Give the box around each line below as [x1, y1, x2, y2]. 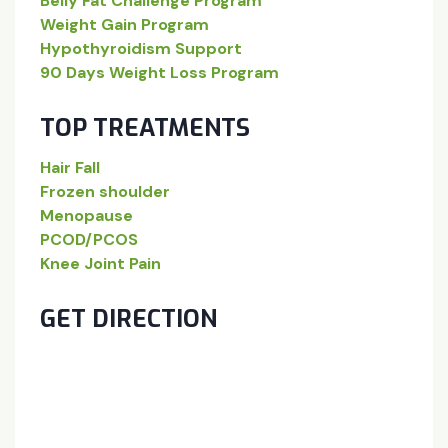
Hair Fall [40, 156, 100, 178]
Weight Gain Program [40, 13, 209, 35]
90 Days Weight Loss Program [40, 61, 279, 83]
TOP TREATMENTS [40, 111, 250, 144]
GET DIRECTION [40, 302, 217, 335]
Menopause [40, 204, 133, 226]
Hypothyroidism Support [40, 37, 242, 59]
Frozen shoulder [40, 180, 170, 202]
